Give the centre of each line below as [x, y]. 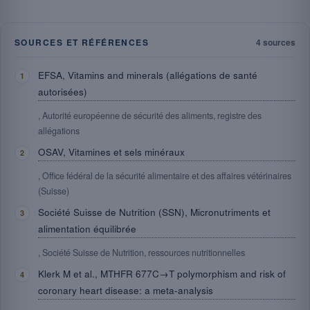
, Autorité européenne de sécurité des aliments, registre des [150, 116]
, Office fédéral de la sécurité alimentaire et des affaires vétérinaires [165, 176]
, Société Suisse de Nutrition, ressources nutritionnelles [142, 253]
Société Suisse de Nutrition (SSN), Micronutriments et [154, 212]
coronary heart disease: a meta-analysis [126, 290]
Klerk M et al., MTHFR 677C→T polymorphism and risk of [162, 274]
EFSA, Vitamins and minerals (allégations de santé [148, 75]
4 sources [276, 42]
